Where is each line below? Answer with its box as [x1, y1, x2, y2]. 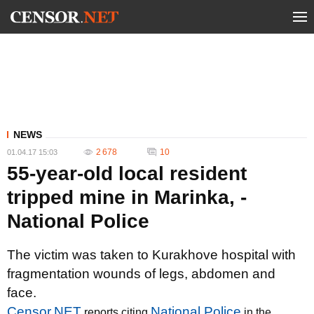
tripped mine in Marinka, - [7, 186, 247, 208]
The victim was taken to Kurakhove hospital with [7, 247, 296, 262]
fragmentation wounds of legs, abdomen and [7, 266, 275, 281]
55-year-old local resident [7, 163, 247, 184]
